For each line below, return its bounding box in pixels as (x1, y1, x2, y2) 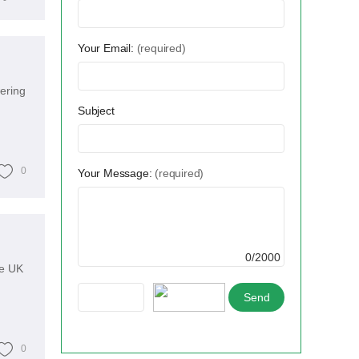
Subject (78, 104, 115, 118)
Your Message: (78, 167, 155, 180)
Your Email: (78, 42, 137, 55)
